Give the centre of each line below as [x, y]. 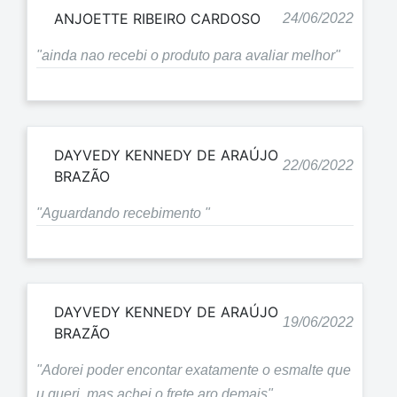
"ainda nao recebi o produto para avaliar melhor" [188, 56]
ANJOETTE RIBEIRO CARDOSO [157, 19]
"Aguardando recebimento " [123, 213]
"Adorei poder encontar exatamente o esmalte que [194, 370]
